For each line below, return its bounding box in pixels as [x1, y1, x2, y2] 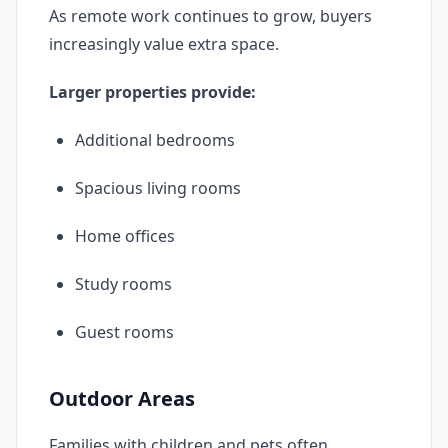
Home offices [75, 225, 175, 247]
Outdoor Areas [49, 385, 195, 412]
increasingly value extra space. [49, 33, 279, 55]
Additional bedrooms [75, 129, 235, 151]
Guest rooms [75, 321, 174, 343]
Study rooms [75, 273, 172, 295]
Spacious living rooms [75, 177, 241, 199]
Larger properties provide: [49, 81, 256, 103]
